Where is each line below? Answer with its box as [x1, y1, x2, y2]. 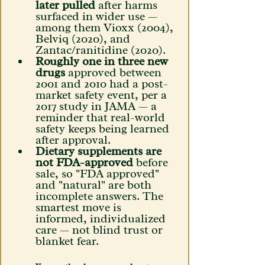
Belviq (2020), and [35, 31, 133, 46]
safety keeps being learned [35, 121, 172, 136]
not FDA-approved [35, 155, 133, 170]
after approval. [35, 132, 114, 147]
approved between [65, 65, 164, 80]
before [133, 155, 171, 170]
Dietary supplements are [35, 144, 164, 159]
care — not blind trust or [35, 222, 166, 237]
